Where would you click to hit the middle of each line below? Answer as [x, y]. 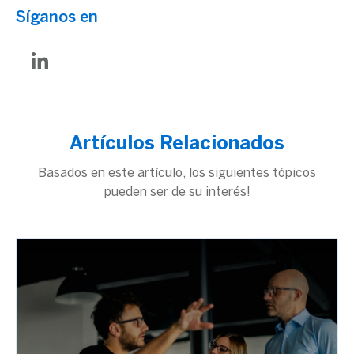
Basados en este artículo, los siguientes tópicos [177, 173]
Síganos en [57, 18]
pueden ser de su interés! [177, 192]
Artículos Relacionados [177, 144]
